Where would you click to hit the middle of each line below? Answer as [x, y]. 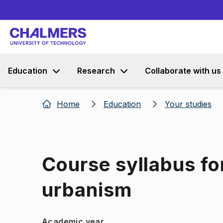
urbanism [87, 190]
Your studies [188, 104]
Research [96, 71]
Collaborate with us [183, 71]
